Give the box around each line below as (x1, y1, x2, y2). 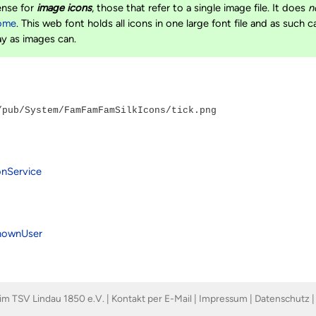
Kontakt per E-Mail (111, 292, 192, 304)
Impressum (199, 292, 248, 304)
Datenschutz (255, 292, 310, 304)
